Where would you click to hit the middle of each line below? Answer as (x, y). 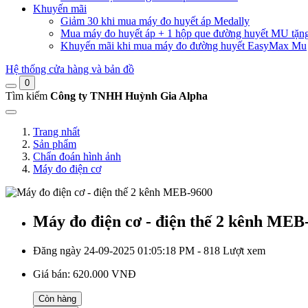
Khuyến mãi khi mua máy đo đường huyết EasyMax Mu (184, 46)
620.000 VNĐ (104, 274)
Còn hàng (57, 298)
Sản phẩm (55, 144)
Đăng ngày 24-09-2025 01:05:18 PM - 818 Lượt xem (149, 250)
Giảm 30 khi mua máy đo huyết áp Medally (155, 21)
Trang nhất (56, 132)
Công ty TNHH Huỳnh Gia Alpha (129, 96)
